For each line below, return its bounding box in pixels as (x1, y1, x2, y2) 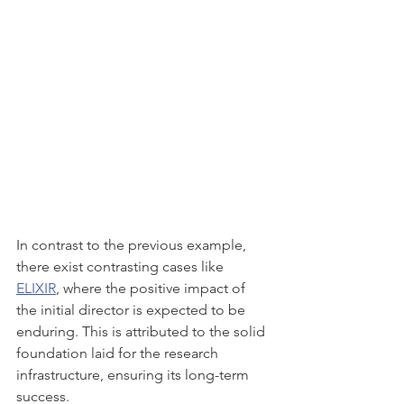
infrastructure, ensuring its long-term (16, 366, 252, 383)
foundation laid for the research (16, 344, 222, 362)
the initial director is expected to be (16, 301, 249, 318)
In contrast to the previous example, (16, 236, 250, 253)
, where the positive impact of (56, 280, 249, 297)
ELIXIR (16, 280, 56, 297)
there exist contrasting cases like (16, 258, 227, 275)
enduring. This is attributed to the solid (16, 323, 269, 340)
